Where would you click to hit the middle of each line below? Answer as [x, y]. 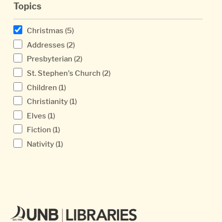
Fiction [39, 130]
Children [42, 87]
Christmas [45, 31]
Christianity [47, 102]
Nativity [40, 144]
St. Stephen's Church [64, 73]
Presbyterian [50, 59]
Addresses [46, 45]
